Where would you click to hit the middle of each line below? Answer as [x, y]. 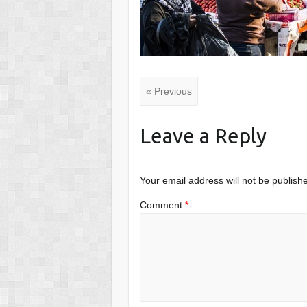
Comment [163, 205]
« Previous [169, 91]
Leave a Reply [204, 136]
